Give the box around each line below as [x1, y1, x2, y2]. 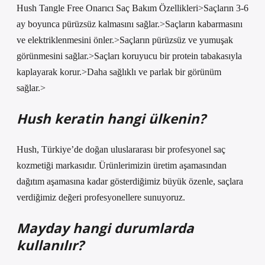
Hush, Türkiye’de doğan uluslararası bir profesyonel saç [17, 144, 225, 154]
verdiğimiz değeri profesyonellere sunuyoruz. [17, 192, 185, 202]
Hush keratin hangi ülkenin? [17, 109, 206, 128]
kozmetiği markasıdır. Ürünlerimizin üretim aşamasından [17, 160, 227, 170]
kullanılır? [17, 236, 84, 254]
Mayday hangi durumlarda [17, 219, 194, 237]
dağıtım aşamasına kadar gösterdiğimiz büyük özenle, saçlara [17, 176, 243, 186]
